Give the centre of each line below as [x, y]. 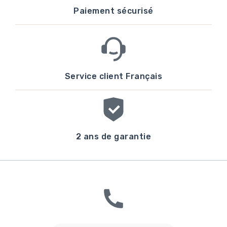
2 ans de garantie [113, 137]
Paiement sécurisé [113, 11]
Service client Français [113, 77]
